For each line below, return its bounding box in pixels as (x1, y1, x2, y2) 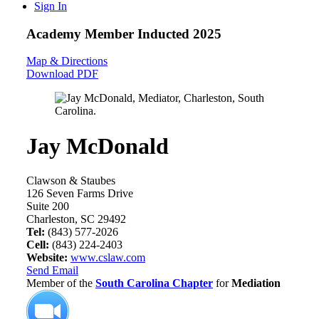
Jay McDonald (26, 132, 169, 159)
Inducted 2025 (137, 26, 221, 41)
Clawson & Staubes (26, 174, 115, 187)
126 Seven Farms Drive (26, 187, 133, 200)
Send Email (26, 264, 78, 277)
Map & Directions (26, 55, 108, 68)
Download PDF (26, 68, 98, 80)
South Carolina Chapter (95, 277, 213, 290)
